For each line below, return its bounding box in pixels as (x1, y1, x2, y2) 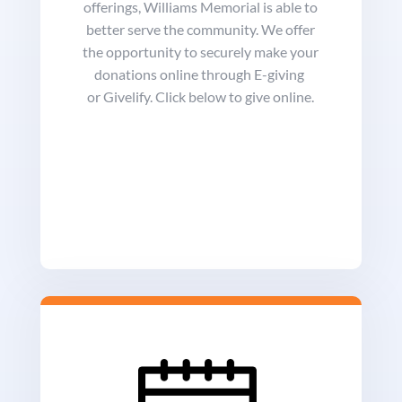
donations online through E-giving (94, 66, 308, 83)
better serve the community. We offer (86, 21, 316, 39)
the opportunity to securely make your (83, 43, 319, 61)
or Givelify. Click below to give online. (87, 88, 315, 106)
